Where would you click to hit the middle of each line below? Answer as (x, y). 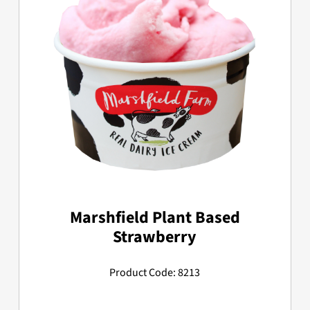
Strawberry (155, 237)
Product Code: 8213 (155, 272)
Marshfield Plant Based (155, 217)
